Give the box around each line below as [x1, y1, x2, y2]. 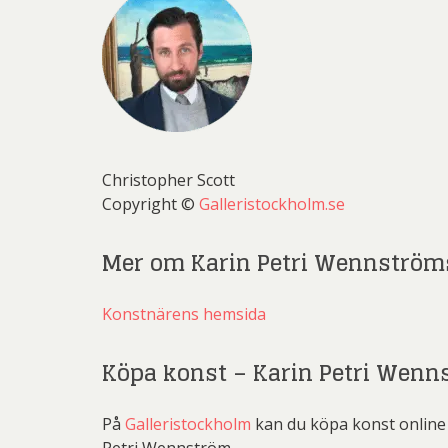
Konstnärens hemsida [102, 303, 266, 325]
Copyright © [102, 193, 199, 215]
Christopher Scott [102, 169, 235, 191]
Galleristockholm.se [199, 193, 345, 215]
